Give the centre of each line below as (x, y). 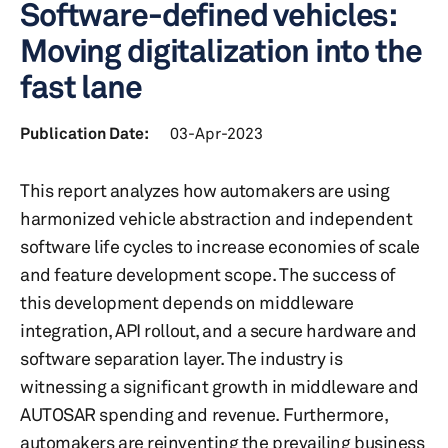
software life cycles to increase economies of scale (220, 246)
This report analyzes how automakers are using (205, 190)
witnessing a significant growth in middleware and (219, 386)
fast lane (81, 86)
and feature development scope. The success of (208, 274)
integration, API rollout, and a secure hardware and (219, 330)
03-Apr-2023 (216, 133)
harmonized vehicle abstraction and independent (216, 218)
